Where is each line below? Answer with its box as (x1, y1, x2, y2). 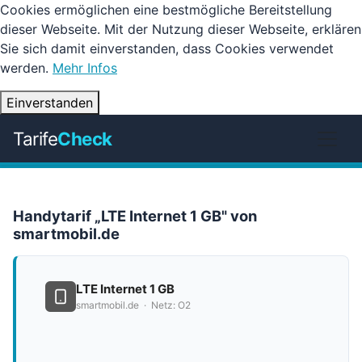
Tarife (13, 128, 57, 149)
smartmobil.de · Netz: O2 (76, 299, 191, 311)
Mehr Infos (53, 60, 117, 76)
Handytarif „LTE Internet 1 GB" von (13, 207, 257, 225)
